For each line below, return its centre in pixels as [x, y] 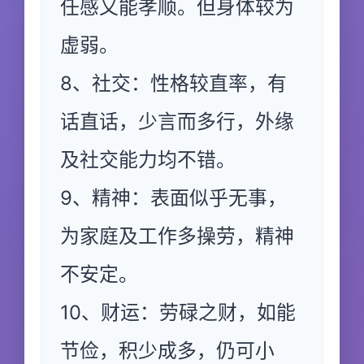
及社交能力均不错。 [148, 160]
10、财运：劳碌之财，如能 [178, 312]
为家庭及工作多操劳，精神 [177, 236]
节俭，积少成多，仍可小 [167, 351]
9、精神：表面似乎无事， [173, 198]
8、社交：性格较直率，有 [173, 83]
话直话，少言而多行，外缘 [177, 121]
